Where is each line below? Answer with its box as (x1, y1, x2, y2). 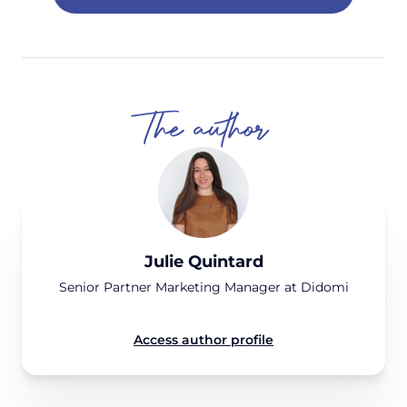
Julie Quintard (144, 252, 263, 273)
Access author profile (134, 332, 273, 349)
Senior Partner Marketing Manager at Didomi (58, 279, 349, 296)
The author (140, 106, 267, 153)
